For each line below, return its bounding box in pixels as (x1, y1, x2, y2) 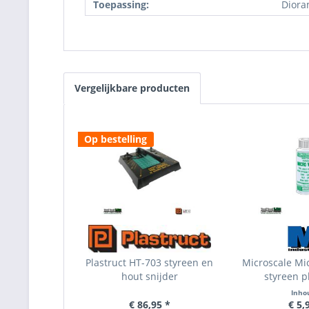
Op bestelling (84, 132, 147, 146)
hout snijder (121, 270, 178, 283)
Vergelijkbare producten (74, 81, 190, 94)
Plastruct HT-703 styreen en (86, 256, 214, 269)
